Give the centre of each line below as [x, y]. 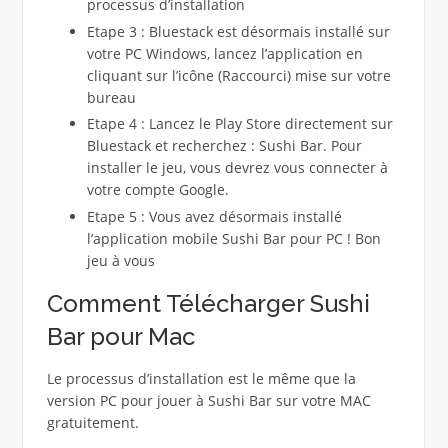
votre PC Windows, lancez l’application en [224, 53]
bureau [111, 97]
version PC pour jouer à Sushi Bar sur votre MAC [208, 400]
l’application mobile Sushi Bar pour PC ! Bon [233, 238]
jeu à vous [120, 260]
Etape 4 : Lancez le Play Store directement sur [239, 124]
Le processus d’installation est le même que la [201, 378]
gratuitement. [92, 422]
